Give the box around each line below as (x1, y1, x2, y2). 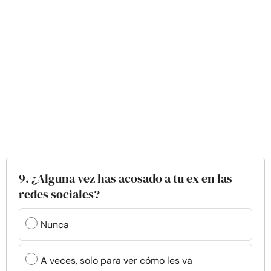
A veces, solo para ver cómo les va (41, 253, 192, 267)
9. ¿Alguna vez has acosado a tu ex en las (19, 170, 232, 187)
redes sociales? (19, 186, 100, 203)
